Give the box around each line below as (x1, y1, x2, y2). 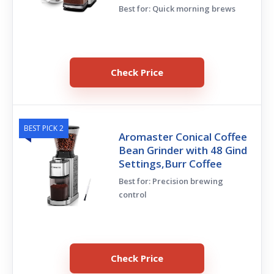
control (119, 188, 147, 200)
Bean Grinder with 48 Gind (119, 143, 248, 157)
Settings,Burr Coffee (119, 156, 223, 171)
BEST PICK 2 (24, 122, 64, 133)
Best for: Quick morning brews (119, 2, 236, 14)
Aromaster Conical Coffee (119, 129, 248, 144)
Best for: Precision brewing (119, 175, 224, 187)
